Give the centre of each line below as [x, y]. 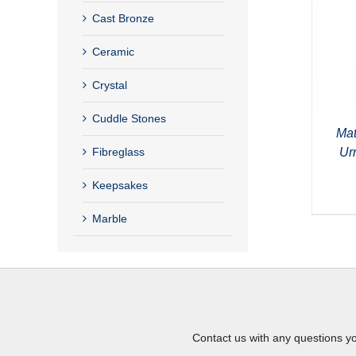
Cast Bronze [123, 18]
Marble [110, 218]
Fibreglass [118, 151]
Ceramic [113, 51]
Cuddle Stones [129, 118]
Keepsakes [120, 185]
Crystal [110, 85]
